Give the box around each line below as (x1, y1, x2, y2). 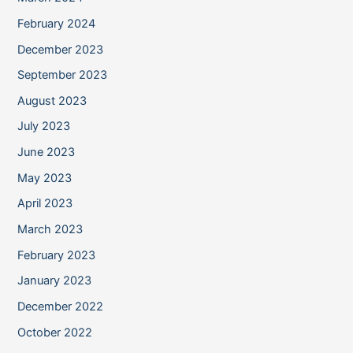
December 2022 (17, 299, 104, 314)
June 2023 (17, 145, 76, 160)
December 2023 (17, 42, 104, 57)
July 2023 (17, 119, 71, 134)
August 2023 (17, 93, 87, 108)
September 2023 (17, 68, 108, 83)
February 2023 (17, 247, 96, 262)
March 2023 (17, 222, 84, 237)
